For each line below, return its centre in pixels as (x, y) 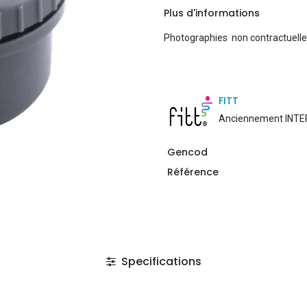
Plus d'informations (212, 13)
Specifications (160, 262)
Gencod (187, 152)
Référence (193, 172)
